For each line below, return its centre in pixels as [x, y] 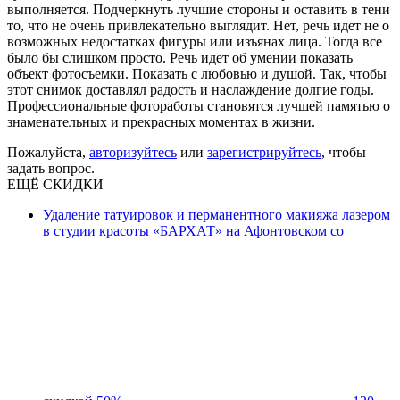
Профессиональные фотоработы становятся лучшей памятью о [199, 105]
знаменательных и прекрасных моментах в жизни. [161, 121]
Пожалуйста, [48, 152]
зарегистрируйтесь [264, 152]
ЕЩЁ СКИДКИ [55, 184]
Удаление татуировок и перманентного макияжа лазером [217, 214]
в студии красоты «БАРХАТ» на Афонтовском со [193, 230]
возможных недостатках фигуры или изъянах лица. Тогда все [195, 41]
